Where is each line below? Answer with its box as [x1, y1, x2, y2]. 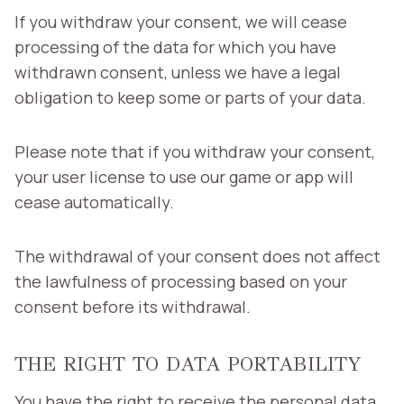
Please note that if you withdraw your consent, [14, 140, 375, 162]
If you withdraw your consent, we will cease [14, 10, 347, 32]
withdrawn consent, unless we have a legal [14, 60, 341, 83]
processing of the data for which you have [14, 35, 336, 58]
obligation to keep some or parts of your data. [14, 86, 366, 108]
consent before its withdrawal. [14, 295, 251, 317]
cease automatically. [14, 190, 174, 213]
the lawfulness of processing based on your [14, 270, 347, 292]
